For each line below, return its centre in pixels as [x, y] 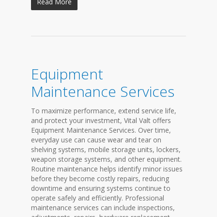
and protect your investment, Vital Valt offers [101, 120]
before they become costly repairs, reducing [100, 178]
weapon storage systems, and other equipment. [106, 159]
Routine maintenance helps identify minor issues [107, 169]
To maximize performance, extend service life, [104, 111]
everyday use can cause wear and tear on [96, 140]
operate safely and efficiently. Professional [98, 198]
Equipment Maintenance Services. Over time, [101, 130]
